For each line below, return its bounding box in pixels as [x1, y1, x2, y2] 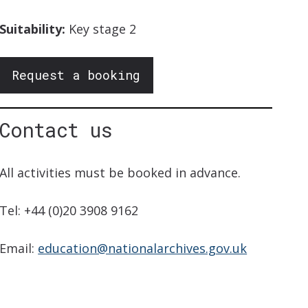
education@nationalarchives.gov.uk [38, 240, 247, 257]
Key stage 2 [65, 21, 137, 38]
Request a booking [12, 67, 141, 84]
